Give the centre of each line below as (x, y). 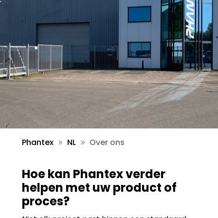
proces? (45, 201)
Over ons (107, 142)
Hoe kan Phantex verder (93, 174)
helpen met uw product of (99, 187)
